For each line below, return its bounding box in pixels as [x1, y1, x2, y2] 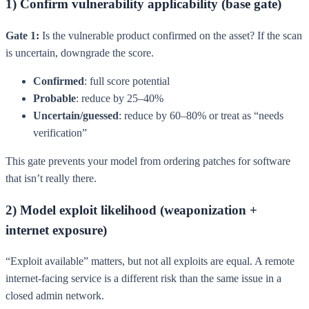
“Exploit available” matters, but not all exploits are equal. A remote [6, 255, 295, 268]
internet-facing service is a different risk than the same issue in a [6, 272, 281, 285]
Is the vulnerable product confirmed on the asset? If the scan [39, 29, 302, 41]
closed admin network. [6, 290, 104, 302]
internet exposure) [6, 222, 107, 237]
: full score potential [84, 74, 170, 87]
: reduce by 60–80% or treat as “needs [119, 109, 283, 121]
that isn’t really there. [6, 172, 97, 184]
